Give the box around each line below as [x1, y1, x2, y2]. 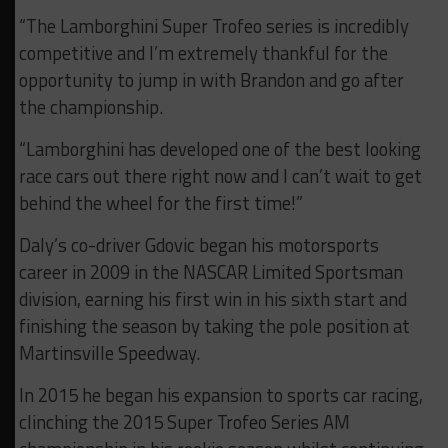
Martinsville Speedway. [18, 339, 200, 368]
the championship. [18, 93, 163, 122]
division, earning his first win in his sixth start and [18, 285, 407, 314]
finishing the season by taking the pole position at [18, 312, 410, 341]
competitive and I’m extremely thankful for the [18, 39, 388, 68]
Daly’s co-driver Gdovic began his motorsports [18, 231, 379, 260]
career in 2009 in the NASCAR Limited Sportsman [18, 258, 403, 287]
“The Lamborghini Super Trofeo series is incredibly [18, 12, 409, 41]
